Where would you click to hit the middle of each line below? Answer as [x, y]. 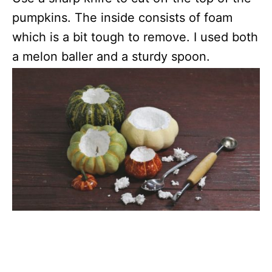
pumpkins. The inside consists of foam [122, 18]
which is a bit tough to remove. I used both [135, 37]
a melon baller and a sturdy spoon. [111, 57]
